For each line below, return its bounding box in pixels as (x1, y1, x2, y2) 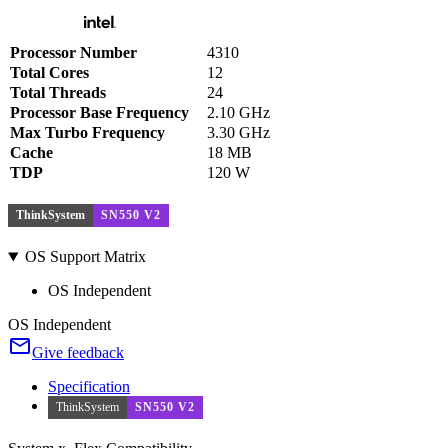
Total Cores (10, 64, 89, 81)
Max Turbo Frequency (10, 124, 165, 141)
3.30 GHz (207, 124, 270, 141)
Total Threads (10, 84, 106, 101)
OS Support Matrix (24, 248, 146, 266)
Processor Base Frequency (10, 104, 189, 121)
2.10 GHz (207, 104, 270, 121)
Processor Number (10, 44, 137, 61)
